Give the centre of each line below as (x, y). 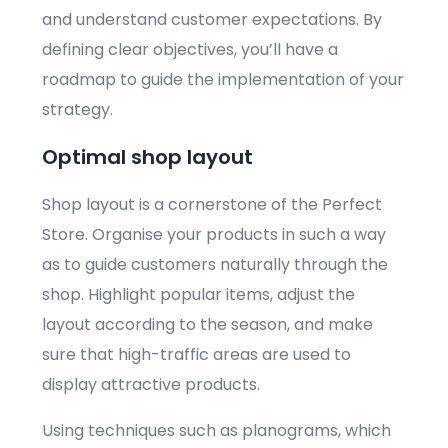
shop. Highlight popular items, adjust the (199, 295)
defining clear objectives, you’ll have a (190, 50)
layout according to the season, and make (208, 325)
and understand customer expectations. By (212, 20)
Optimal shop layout (148, 157)
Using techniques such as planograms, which (217, 431)
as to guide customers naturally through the (215, 265)
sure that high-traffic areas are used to (197, 355)
